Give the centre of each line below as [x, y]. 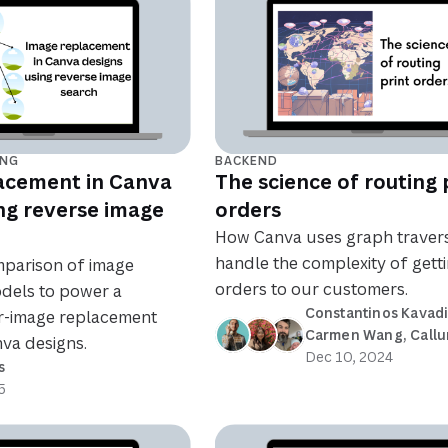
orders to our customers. [311, 289]
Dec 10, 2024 [348, 357]
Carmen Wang [353, 335]
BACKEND [246, 161]
